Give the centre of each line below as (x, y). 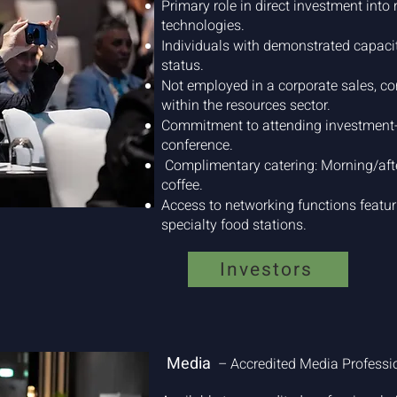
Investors (266, 269)
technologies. (203, 26)
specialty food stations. (234, 225)
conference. (197, 145)
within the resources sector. (246, 105)
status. (183, 66)
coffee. (182, 185)
